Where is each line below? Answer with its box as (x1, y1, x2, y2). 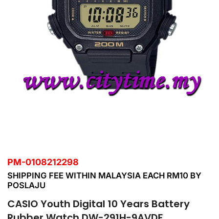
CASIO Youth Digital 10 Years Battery (7, 197, 190, 211)
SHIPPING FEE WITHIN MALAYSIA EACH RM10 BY (7, 171, 201, 181)
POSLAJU (7, 180, 45, 191)
